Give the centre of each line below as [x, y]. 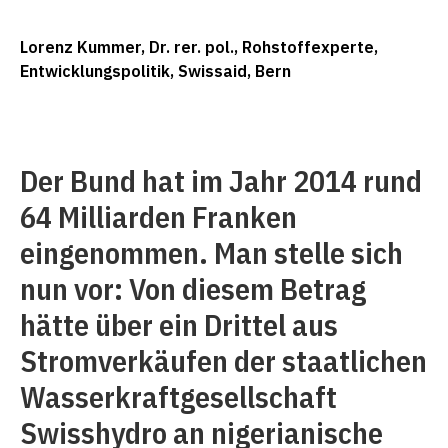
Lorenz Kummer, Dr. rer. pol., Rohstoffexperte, [199, 47]
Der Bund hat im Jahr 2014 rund [221, 180]
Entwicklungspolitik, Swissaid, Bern [155, 71]
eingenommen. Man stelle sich [211, 252]
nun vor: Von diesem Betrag [193, 288]
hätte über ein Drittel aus [179, 324]
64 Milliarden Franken [158, 216]
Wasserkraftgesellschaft [178, 396]
